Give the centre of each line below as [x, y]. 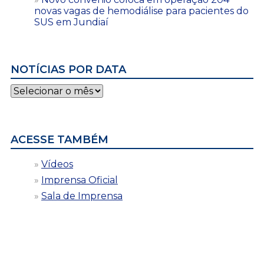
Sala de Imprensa [82, 196]
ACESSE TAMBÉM [60, 139]
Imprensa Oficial [80, 180]
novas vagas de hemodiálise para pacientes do [141, 11]
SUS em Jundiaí [71, 22]
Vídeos [57, 164]
